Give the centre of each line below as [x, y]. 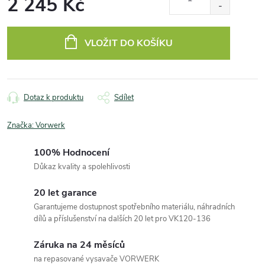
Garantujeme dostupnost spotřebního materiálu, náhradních [134, 207]
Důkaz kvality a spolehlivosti [82, 167]
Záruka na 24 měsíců [79, 245]
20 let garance [65, 193]
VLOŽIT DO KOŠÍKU [128, 43]
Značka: [21, 125]
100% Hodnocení [72, 152]
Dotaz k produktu [54, 97]
